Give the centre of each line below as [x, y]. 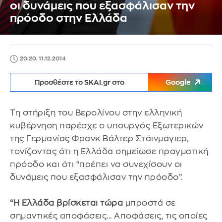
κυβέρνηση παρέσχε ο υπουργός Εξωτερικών [107, 126]
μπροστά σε [149, 203]
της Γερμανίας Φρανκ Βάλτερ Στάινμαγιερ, [99, 139]
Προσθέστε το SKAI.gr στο [79, 82]
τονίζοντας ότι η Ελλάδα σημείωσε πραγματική [109, 151]
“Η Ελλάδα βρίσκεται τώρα [66, 203]
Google [178, 82]
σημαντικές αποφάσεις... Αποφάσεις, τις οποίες [109, 216]
